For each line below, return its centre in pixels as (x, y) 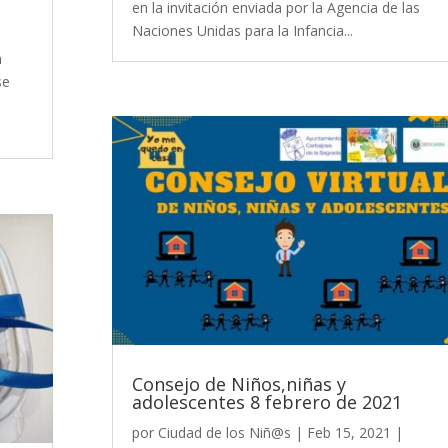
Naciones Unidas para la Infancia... (242, 30)
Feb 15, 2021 (348, 433)
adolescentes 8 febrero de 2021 (266, 402)
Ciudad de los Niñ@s (224, 433)
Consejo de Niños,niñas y (238, 384)
